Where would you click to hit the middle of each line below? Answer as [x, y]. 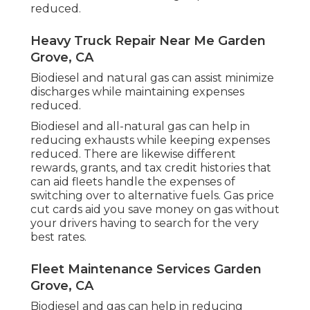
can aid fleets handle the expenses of [133, 182]
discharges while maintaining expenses [137, 92]
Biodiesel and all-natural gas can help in [140, 127]
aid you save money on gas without [181, 210]
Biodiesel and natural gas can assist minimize [152, 78]
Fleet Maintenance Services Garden [146, 270]
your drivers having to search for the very [145, 224]
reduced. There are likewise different [133, 154]
